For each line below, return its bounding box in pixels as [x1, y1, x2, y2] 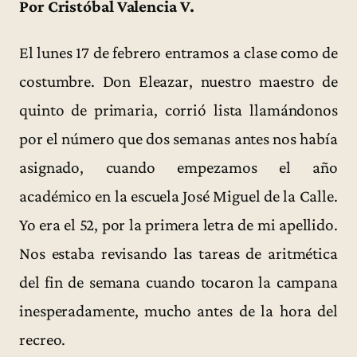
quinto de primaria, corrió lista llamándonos [19, 100, 338, 120]
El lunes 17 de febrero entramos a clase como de [19, 42, 338, 62]
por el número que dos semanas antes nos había [19, 128, 338, 148]
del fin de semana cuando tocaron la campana [19, 272, 338, 292]
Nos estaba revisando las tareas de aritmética [19, 243, 338, 263]
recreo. [19, 329, 66, 349]
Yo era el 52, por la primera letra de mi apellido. [19, 214, 338, 234]
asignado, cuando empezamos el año [19, 157, 338, 177]
